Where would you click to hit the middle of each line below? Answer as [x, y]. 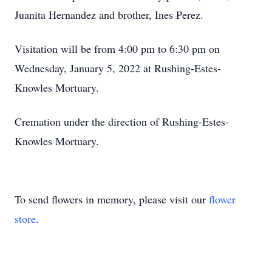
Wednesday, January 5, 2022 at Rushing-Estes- [118, 68]
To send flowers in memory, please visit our [112, 199]
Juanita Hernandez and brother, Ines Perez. [109, 15]
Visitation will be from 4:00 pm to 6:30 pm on [117, 49]
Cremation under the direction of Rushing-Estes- [122, 121]
